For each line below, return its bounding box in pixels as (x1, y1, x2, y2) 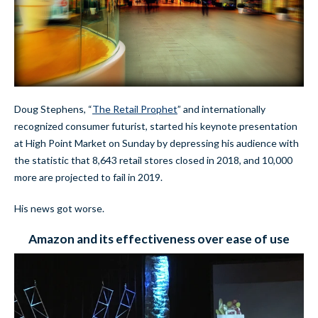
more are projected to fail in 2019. (14, 170, 163, 183)
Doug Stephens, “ (14, 102, 92, 115)
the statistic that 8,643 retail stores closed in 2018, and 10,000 (14, 153, 292, 166)
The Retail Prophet (92, 102, 177, 115)
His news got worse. (14, 202, 104, 214)
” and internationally (177, 102, 265, 115)
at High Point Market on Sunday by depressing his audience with (14, 136, 299, 149)
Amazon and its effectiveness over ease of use (28, 231, 290, 246)
